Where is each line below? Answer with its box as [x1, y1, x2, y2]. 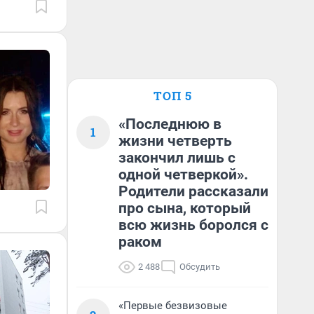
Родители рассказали [118, 183, 268, 200]
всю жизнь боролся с [118, 217, 268, 233]
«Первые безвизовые [118, 299, 227, 312]
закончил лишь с [118, 149, 235, 166]
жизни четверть [118, 132, 232, 149]
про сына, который [118, 200, 251, 217]
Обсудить [179, 261, 220, 272]
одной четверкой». [118, 166, 248, 183]
